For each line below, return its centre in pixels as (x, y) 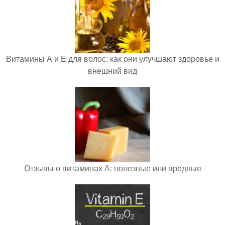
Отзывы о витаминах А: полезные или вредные (113, 168)
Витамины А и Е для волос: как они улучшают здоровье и (113, 59)
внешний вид (113, 71)
